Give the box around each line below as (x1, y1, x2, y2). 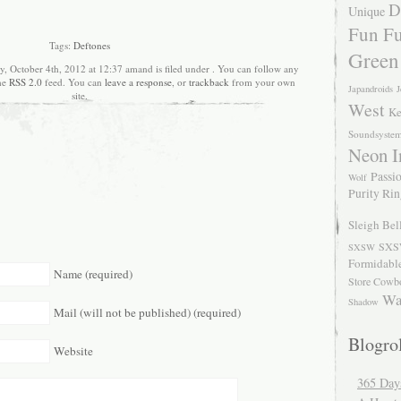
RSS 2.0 (9, 75, 42, 90)
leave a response (105, 75, 172, 90)
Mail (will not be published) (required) (54, 303, 241, 320)
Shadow (348, 295, 379, 308)
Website (54, 342, 93, 359)
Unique (348, 3, 385, 20)
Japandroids (348, 82, 393, 95)
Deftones (73, 38, 110, 52)
